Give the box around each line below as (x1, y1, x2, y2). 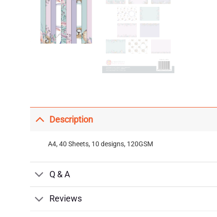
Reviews (49, 194, 82, 204)
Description (49, 114, 93, 124)
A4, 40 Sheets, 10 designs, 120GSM (47, 140, 153, 148)
